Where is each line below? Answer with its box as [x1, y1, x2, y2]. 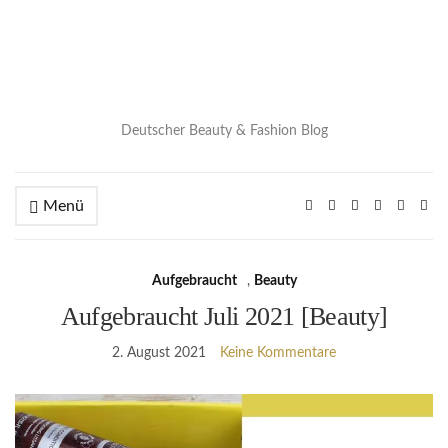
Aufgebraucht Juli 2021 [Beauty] [60, 302, 388, 332]
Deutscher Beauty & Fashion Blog [120, 124, 328, 139]
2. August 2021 [112, 346, 206, 361]
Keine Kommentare [220, 346, 336, 361]
